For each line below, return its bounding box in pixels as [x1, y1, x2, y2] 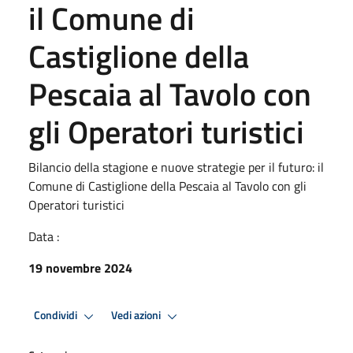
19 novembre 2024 [28, 258, 132, 277]
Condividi [34, 307, 80, 325]
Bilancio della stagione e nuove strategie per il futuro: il [28, 157, 324, 176]
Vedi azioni [111, 307, 163, 325]
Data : [28, 226, 59, 246]
